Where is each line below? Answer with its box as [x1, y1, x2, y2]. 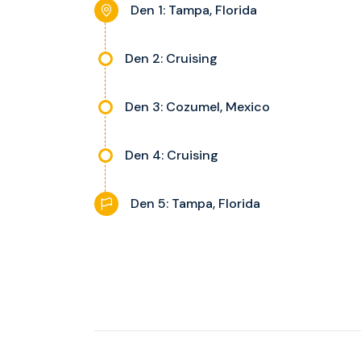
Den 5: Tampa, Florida [131, 195, 260, 212]
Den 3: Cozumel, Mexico [125, 98, 270, 115]
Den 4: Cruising [125, 147, 218, 164]
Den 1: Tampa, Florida [131, 2, 257, 19]
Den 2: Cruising [125, 50, 218, 67]
